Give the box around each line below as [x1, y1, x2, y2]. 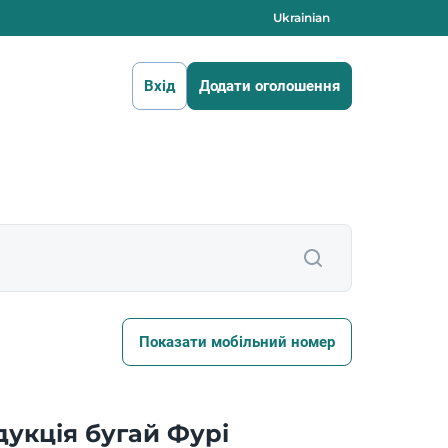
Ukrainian [273, 10, 330, 25]
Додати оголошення [199, 77, 340, 95]
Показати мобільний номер [139, 333, 335, 351]
